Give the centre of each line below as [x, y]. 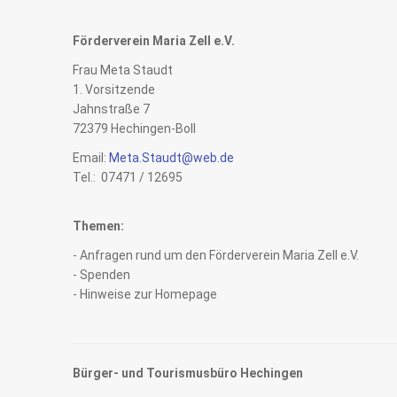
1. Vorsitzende [114, 90]
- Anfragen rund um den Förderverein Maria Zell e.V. [216, 255]
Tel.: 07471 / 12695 [128, 177]
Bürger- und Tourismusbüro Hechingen [188, 373]
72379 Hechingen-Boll [134, 128]
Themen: [98, 226]
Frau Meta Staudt [123, 70]
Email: [91, 158]
